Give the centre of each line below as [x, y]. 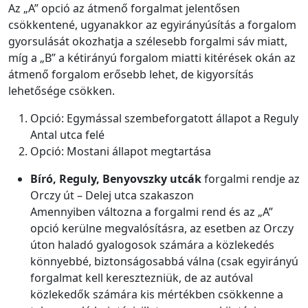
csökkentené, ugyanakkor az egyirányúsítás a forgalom [152, 25]
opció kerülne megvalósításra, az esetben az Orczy [162, 229]
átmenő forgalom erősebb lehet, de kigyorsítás [131, 75]
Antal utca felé [67, 135]
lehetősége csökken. [62, 91]
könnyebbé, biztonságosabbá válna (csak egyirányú [164, 262]
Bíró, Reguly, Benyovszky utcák [116, 179]
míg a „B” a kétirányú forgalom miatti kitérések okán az [152, 58]
